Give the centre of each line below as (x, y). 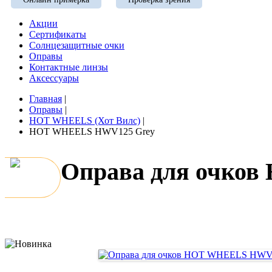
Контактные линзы (69, 67)
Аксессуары (54, 78)
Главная (46, 99)
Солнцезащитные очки (77, 45)
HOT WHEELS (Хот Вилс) (85, 121)
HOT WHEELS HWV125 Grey (92, 131)
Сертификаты (58, 34)
